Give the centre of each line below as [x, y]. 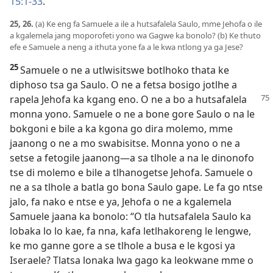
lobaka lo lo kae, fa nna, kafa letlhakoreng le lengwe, [130, 231]
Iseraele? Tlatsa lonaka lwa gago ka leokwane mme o [132, 261]
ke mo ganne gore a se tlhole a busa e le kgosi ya [122, 246]
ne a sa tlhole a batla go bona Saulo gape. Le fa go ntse [136, 187]
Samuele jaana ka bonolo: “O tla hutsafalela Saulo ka [130, 217]
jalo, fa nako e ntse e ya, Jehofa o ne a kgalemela [121, 202]
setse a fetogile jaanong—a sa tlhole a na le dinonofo [132, 158]
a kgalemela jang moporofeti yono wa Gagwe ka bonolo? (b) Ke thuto [135, 36]
